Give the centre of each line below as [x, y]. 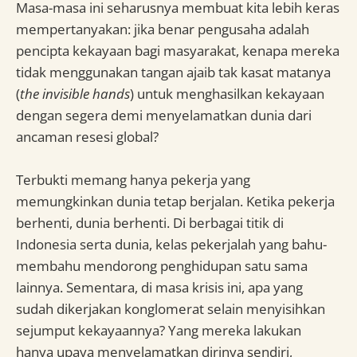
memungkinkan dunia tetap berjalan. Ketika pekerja [175, 201]
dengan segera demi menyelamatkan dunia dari [164, 115]
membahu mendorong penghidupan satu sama [162, 265]
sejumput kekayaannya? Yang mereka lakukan [159, 330]
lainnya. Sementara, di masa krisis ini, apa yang [159, 287]
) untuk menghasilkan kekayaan [227, 93]
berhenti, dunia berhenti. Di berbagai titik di [150, 222]
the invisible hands [75, 93]
